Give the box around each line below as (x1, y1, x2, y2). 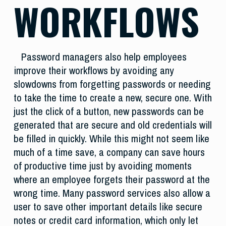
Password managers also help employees (21, 49, 187, 65)
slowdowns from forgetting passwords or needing (13, 77, 211, 92)
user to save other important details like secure (13, 199, 202, 214)
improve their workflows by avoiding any (13, 63, 174, 78)
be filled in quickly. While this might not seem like (13, 131, 209, 146)
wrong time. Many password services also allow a (13, 186, 210, 201)
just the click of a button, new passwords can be (13, 104, 204, 119)
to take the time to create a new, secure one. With (13, 90, 212, 105)
